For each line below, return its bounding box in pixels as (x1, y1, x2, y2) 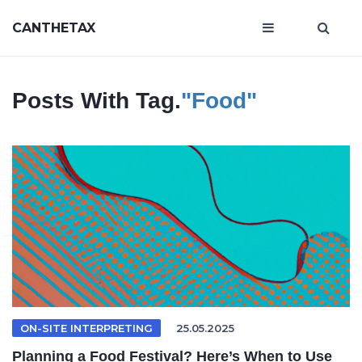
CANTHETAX (12, 20, 95, 36)
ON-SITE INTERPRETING (20, 322, 153, 335)
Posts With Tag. (12, 88, 181, 113)
